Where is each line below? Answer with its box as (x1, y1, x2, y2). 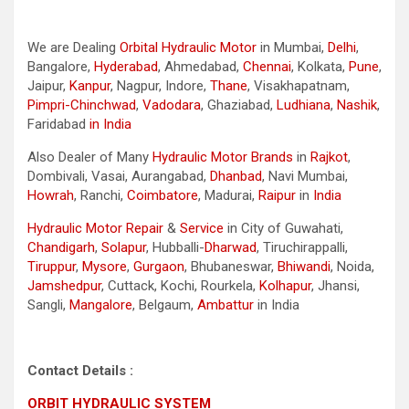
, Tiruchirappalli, (257, 238, 348, 256)
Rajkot (310, 148, 348, 165)
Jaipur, (27, 77, 69, 94)
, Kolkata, (291, 58, 349, 75)
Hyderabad (94, 58, 158, 75)
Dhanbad (210, 167, 262, 184)
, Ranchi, (74, 186, 127, 204)
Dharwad (204, 238, 257, 256)
